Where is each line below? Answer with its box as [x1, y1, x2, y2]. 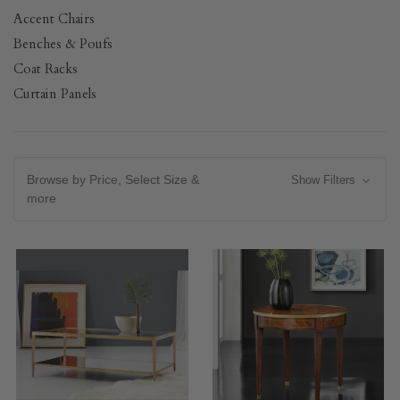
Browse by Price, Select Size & [27, 172, 199, 187]
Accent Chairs [13, 10, 95, 28]
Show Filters [290, 173, 359, 187]
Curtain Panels [13, 85, 96, 103]
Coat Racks [13, 60, 78, 78]
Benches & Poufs [13, 35, 112, 53]
